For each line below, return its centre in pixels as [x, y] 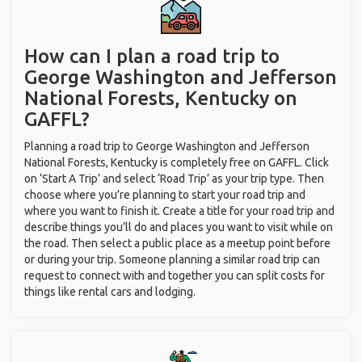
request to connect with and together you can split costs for [175, 276]
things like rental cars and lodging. [110, 292]
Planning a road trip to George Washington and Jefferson [167, 146]
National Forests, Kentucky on [161, 98]
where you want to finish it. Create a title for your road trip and [179, 211]
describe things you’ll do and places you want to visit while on [179, 227]
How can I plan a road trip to [152, 56]
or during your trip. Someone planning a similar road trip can [172, 259]
